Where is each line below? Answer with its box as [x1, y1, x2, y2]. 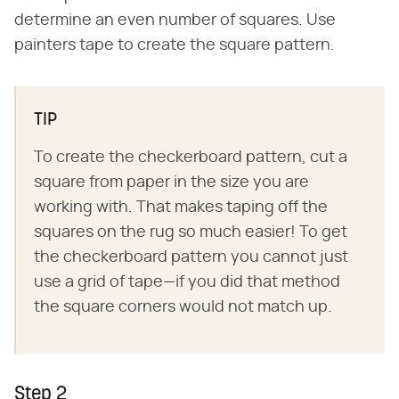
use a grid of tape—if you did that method [34, 273, 340, 290]
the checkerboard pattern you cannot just [34, 248, 348, 265]
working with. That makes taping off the [34, 199, 328, 216]
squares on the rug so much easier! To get [34, 224, 347, 240]
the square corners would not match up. [34, 298, 332, 315]
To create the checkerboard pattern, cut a [34, 149, 347, 166]
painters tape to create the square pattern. [14, 37, 335, 53]
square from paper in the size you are [34, 174, 309, 191]
